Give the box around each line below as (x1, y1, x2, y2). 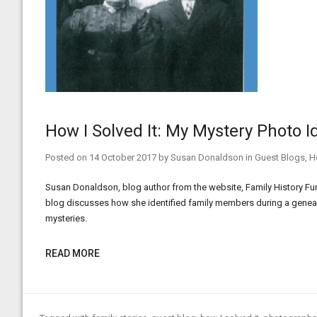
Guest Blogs (255, 152, 305, 163)
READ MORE (45, 248, 100, 259)
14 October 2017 (89, 152, 156, 163)
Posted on (45, 152, 89, 163)
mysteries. (45, 213, 87, 224)
